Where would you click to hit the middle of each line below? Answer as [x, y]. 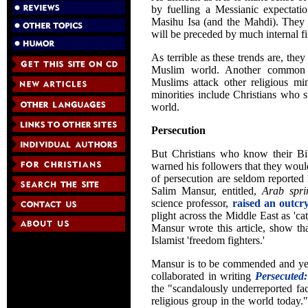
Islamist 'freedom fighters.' [208, 240]
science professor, [192, 203]
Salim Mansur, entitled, [207, 190]
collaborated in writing [203, 276]
